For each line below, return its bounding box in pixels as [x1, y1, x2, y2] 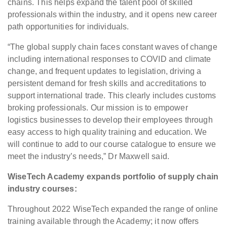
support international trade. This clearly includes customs [8, 91, 216, 100]
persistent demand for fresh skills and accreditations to [8, 79, 206, 88]
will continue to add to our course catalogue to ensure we [8, 140, 216, 149]
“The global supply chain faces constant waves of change [8, 43, 217, 52]
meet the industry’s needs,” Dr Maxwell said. [8, 152, 170, 161]
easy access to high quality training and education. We [8, 128, 207, 137]
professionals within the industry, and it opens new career [8, 10, 217, 19]
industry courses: [8, 184, 77, 194]
